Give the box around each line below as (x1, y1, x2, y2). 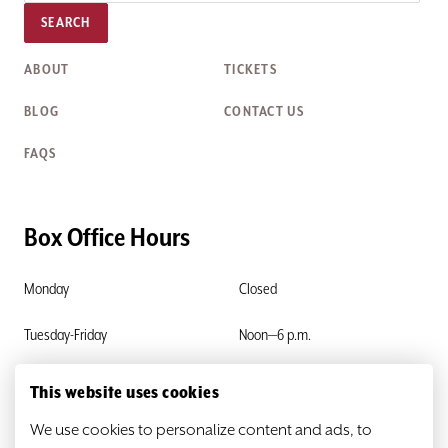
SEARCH (41, 14, 91, 31)
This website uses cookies (30, 383, 219, 403)
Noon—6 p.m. (239, 326, 311, 345)
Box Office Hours (24, 223, 190, 254)
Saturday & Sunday (24, 372, 129, 391)
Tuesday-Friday (24, 326, 107, 345)
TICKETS (224, 62, 277, 78)
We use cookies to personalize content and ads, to (30, 421, 372, 440)
